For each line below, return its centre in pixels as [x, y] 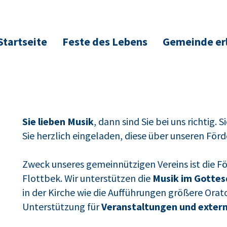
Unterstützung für [62, 206]
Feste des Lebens [105, 42]
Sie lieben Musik [58, 121]
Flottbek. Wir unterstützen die [87, 178]
